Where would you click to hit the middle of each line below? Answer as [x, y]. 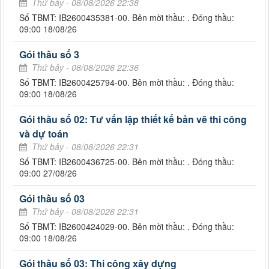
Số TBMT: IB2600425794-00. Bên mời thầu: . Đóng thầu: [127, 82]
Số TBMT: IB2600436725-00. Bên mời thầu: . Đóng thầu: [127, 161]
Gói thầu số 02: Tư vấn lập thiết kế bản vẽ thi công [133, 119]
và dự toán [44, 133]
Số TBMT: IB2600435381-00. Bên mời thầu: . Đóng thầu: [127, 17]
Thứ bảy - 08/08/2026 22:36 [85, 67]
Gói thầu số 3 [49, 54]
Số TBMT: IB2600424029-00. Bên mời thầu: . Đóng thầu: [127, 226]
